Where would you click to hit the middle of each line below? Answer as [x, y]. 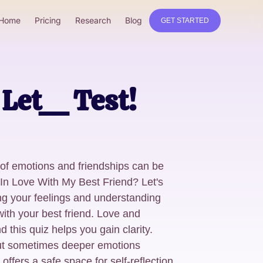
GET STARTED [185, 20]
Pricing [48, 20]
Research [93, 20]
